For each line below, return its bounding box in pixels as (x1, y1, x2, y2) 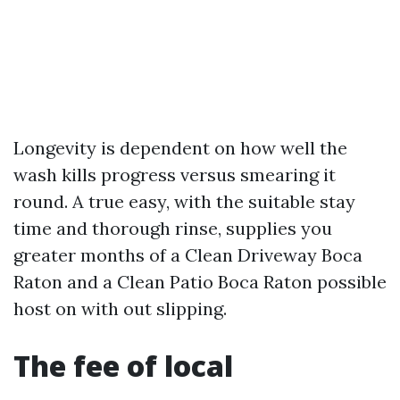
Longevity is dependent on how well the (13, 137, 347, 159)
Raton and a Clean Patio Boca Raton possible (13, 271, 387, 293)
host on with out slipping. (13, 297, 227, 320)
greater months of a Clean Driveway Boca (13, 244, 362, 266)
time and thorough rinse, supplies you (13, 217, 332, 239)
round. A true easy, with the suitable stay (13, 190, 355, 212)
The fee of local (13, 346, 233, 385)
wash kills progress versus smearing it (13, 163, 336, 186)
